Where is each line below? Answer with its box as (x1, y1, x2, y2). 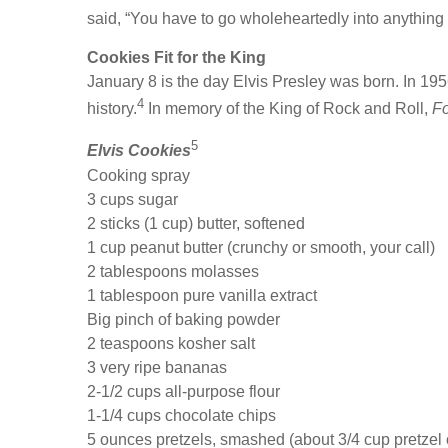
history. (87, 100, 137, 118)
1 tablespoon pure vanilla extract (87, 286, 317, 304)
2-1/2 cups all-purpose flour (87, 382, 280, 400)
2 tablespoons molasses (87, 262, 259, 280)
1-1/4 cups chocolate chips (87, 406, 276, 424)
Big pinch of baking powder (87, 310, 280, 328)
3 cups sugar (87, 190, 178, 208)
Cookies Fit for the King (87, 48, 266, 66)
